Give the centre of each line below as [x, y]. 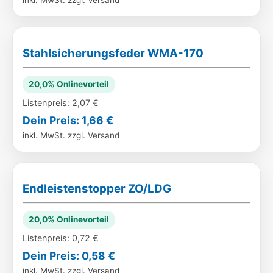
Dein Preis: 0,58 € [69, 256]
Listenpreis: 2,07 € [61, 103]
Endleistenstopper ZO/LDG [97, 189]
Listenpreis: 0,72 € [61, 238]
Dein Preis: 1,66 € [68, 120]
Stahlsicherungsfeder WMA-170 [113, 53]
